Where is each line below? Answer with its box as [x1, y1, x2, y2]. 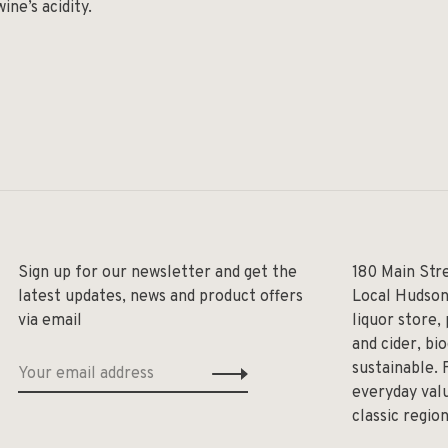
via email [18, 310, 82, 331]
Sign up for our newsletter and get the [18, 262, 297, 283]
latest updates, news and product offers [18, 286, 303, 307]
